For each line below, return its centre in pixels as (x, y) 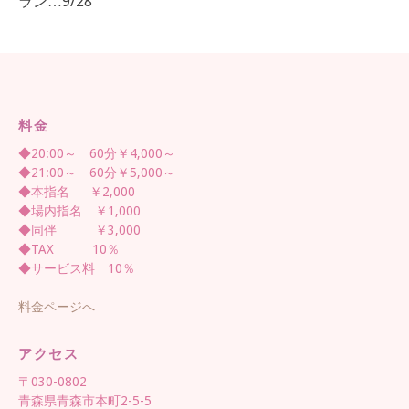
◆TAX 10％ (69, 249)
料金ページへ (57, 307)
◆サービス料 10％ (77, 268)
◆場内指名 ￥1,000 (79, 211)
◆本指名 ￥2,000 (77, 192)
